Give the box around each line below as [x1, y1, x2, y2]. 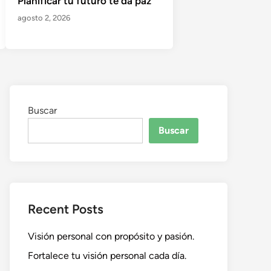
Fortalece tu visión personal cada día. [28, 250, 186, 262]
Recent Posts [28, 201, 103, 217]
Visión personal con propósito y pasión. [28, 230, 194, 243]
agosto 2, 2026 [17, 13, 70, 23]
